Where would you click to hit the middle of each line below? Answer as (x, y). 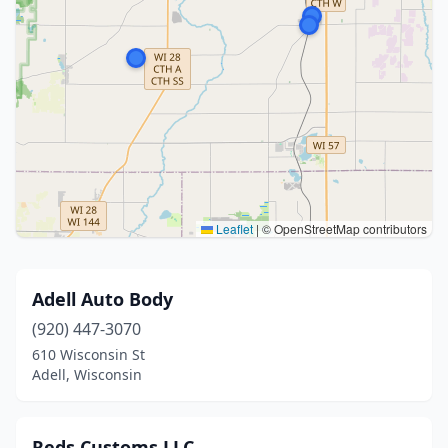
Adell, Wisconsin (87, 374)
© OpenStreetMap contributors (343, 228)
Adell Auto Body (102, 299)
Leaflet (233, 228)
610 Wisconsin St (88, 354)
